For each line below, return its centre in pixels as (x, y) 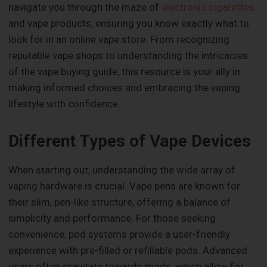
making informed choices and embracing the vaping (125, 88)
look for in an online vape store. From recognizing (119, 40)
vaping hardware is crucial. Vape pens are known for (125, 186)
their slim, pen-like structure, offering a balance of (120, 202)
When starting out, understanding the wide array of (122, 170)
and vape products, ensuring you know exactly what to (129, 24)
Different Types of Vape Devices (130, 141)
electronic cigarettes (208, 7)
